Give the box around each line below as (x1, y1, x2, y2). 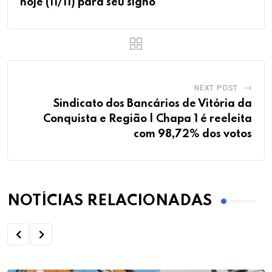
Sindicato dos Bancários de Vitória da (53, 98, 252, 110)
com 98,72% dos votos (134, 129, 252, 140)
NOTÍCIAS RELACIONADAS (7, 194, 212, 209)
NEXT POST (194, 84, 239, 93)
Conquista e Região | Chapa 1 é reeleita (43, 114, 252, 125)
